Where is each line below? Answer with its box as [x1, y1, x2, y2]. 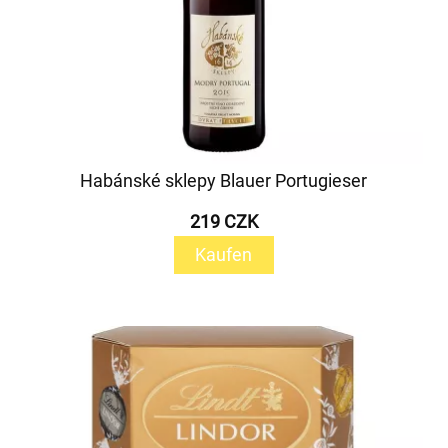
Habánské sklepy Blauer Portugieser [80, 170, 368, 191]
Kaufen [195, 244, 253, 265]
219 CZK [189, 211, 258, 232]
